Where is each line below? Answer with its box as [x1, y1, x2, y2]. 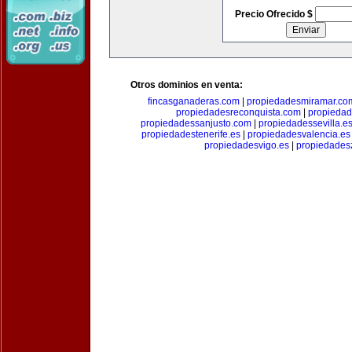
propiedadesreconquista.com [176, 107, 301, 118]
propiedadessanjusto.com [140, 118, 251, 129]
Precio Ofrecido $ [234, 9, 315, 20]
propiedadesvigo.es [203, 140, 289, 151]
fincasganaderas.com [148, 96, 240, 107]
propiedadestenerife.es [141, 129, 240, 140]
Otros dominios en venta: [130, 79, 243, 90]
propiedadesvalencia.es [247, 129, 350, 140]
